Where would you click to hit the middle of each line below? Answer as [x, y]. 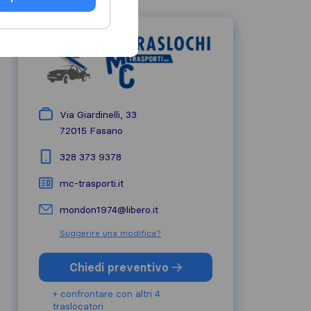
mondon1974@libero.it [109, 210]
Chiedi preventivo [121, 267]
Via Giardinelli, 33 [98, 115]
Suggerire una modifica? [110, 233]
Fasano [106, 131]
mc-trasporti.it [92, 183]
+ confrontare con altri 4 [107, 294]
